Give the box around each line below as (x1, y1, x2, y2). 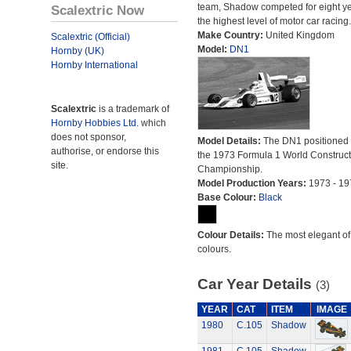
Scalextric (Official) (51, 31, 130, 42)
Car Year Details (197, 276, 316, 292)
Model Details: (197, 136, 263, 147)
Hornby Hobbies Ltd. (51, 118, 139, 128)
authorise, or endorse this (51, 146, 159, 157)
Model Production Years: (197, 178, 309, 189)
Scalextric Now (51, 2, 144, 18)
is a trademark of (96, 103, 169, 114)
